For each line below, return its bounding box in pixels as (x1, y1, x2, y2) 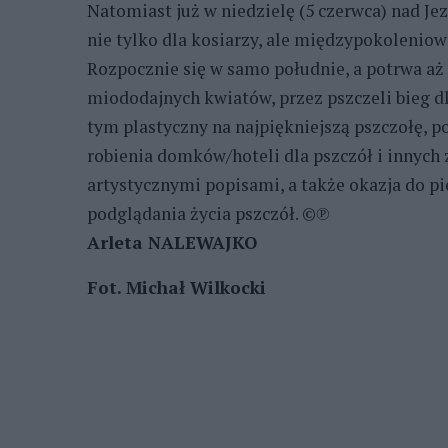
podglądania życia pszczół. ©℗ (87, 201, 330, 225)
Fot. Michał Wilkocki (87, 275, 266, 299)
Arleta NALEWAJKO (87, 230, 257, 254)
